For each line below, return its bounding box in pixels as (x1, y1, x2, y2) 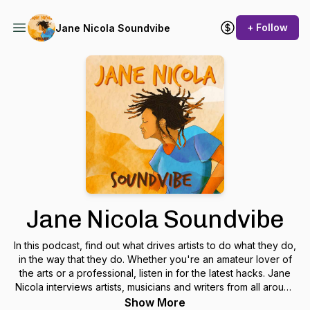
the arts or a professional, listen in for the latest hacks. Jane (19, 267, 291, 279)
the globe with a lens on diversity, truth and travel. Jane (28, 295, 282, 307)
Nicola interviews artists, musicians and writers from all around (15, 281, 295, 293)
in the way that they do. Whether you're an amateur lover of (18, 253, 292, 265)
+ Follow (247, 21, 288, 33)
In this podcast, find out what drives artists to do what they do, (14, 239, 296, 251)
